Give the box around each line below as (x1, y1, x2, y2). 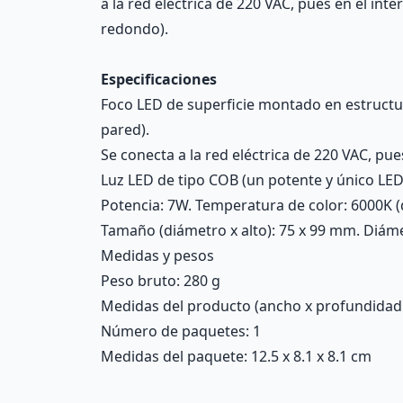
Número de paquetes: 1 (101, 321, 261, 341)
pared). (101, 120, 149, 139)
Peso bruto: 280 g (101, 271, 220, 291)
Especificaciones (101, 69, 217, 89)
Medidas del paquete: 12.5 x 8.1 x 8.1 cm (101, 346, 372, 366)
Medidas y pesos (101, 246, 214, 265)
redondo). (101, 19, 168, 39)
